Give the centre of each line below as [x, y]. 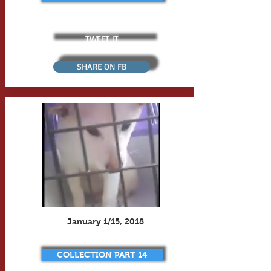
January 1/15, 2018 [106, 221]
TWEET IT [102, 38]
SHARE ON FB [101, 67]
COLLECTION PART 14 [102, 255]
